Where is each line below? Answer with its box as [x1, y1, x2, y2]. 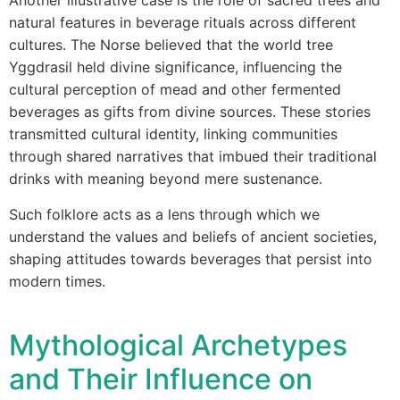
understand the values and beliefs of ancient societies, [9, 228, 377, 246]
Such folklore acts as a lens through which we [9, 205, 320, 223]
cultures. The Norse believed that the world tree [9, 36, 333, 54]
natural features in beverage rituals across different [9, 13, 356, 31]
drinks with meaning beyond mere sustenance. [9, 170, 322, 187]
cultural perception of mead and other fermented [9, 80, 341, 98]
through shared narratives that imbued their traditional [9, 147, 377, 165]
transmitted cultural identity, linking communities [9, 125, 337, 143]
